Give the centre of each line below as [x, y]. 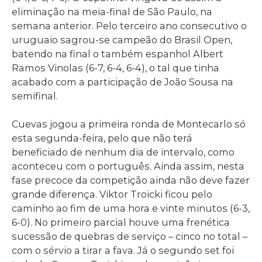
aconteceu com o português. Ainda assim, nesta [128, 166]
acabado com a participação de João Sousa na [123, 82]
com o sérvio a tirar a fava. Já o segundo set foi [123, 251]
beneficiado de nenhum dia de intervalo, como [123, 152]
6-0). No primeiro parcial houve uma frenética [121, 223]
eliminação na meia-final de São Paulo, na [112, 11]
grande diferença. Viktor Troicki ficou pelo [112, 194]
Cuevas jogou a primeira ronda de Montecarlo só [129, 124]
